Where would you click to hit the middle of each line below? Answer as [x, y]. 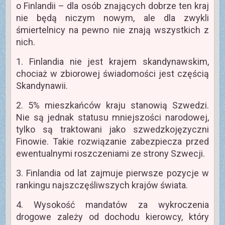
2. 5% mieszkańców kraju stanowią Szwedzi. [113, 105]
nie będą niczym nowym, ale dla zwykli [113, 18]
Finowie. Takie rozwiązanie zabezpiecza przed [113, 142]
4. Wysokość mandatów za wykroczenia [113, 205]
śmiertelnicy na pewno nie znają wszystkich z [113, 30]
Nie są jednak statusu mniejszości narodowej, [113, 118]
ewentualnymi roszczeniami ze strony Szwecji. [110, 154]
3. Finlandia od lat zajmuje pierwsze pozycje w [113, 173]
